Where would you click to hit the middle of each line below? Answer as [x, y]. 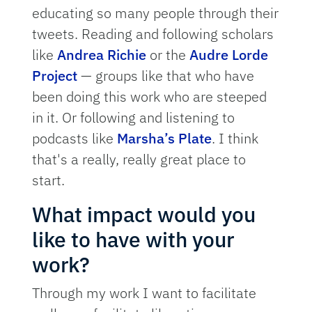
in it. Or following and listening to [134, 118]
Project [55, 76]
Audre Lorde [229, 55]
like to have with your [133, 240]
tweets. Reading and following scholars [153, 34]
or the [168, 55]
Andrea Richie [102, 55]
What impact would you [144, 214]
